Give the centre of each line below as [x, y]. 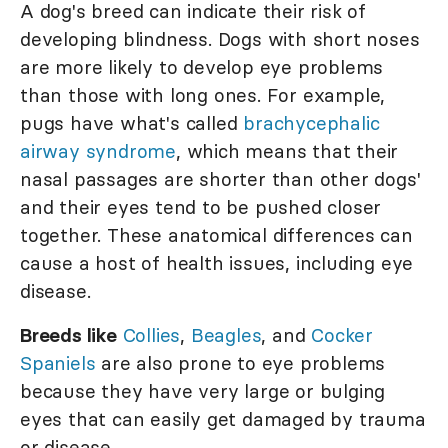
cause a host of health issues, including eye [217, 263]
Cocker [342, 335]
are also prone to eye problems [240, 363]
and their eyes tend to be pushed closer [201, 207]
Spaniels [58, 363]
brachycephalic [311, 123]
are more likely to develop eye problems [202, 67]
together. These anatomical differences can [216, 235]
